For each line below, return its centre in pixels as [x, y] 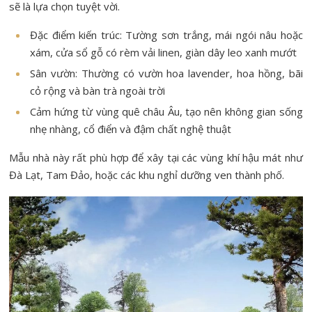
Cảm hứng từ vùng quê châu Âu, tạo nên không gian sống [166, 112]
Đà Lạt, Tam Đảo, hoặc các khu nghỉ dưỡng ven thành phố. [147, 175]
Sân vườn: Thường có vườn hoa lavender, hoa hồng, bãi [166, 73]
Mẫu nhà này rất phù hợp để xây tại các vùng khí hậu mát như [156, 158]
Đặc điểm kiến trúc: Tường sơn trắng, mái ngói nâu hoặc [166, 35]
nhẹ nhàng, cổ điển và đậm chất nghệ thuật [131, 129]
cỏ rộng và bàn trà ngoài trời [98, 91]
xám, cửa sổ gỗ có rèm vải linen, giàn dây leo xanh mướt [164, 53]
